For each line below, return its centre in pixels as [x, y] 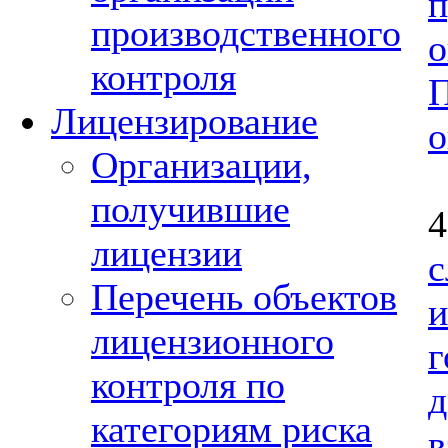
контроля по [188, 385]
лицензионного [212, 341]
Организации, [201, 165]
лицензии [166, 253]
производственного [246, 33]
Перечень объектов [244, 297]
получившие [190, 209]
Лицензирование [184, 121]
